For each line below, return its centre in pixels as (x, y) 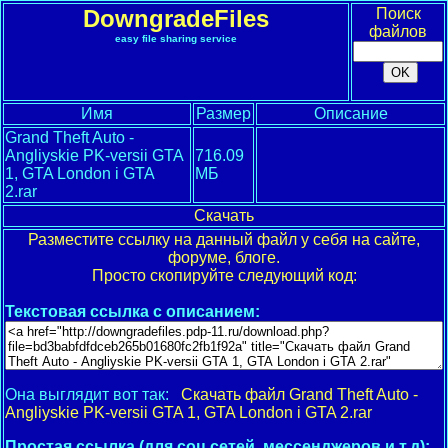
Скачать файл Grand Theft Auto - (299, 394)
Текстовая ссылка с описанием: (132, 311)
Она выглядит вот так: (93, 394)
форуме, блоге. (224, 257)
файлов (398, 31)
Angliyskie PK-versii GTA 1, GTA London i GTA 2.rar (188, 412)
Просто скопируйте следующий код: (224, 275)
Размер (223, 113)
